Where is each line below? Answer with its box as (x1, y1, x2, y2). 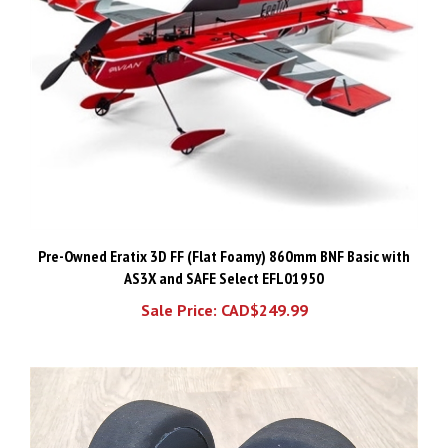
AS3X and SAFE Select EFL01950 (124, 253, 324, 274)
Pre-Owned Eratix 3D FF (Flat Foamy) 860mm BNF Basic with (38, 231, 410, 252)
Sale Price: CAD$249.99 (140, 285, 308, 306)
